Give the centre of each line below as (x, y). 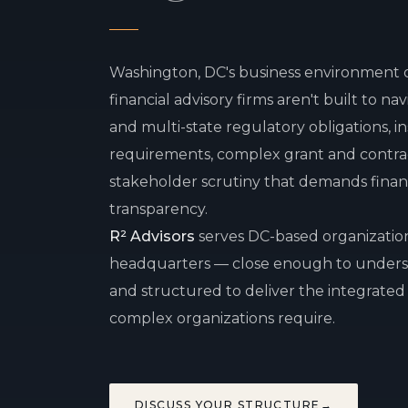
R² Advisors (152, 236)
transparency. (158, 209)
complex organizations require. (222, 318)
